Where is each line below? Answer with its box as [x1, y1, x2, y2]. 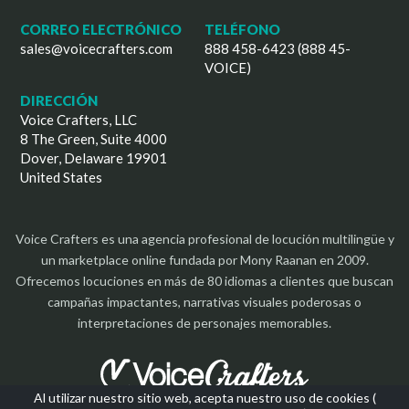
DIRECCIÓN [20, 92, 99, 110]
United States [20, 169, 103, 186]
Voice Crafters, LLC [20, 111, 138, 129]
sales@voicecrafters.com [20, 40, 173, 58]
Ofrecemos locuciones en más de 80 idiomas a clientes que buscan [16, 273, 393, 289]
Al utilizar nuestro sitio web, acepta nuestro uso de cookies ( [33, 390, 376, 405]
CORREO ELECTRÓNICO [20, 21, 183, 38]
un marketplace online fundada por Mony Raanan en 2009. [40, 252, 369, 268]
